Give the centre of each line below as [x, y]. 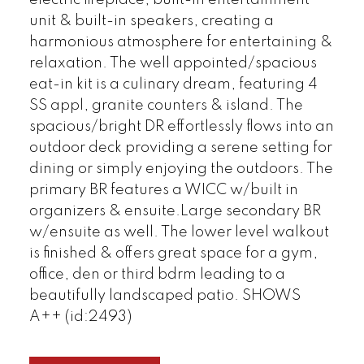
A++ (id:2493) [80, 317]
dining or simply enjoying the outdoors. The [181, 169]
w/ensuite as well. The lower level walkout [179, 233]
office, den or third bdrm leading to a [157, 275]
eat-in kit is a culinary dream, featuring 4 [173, 85]
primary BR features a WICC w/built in [163, 191]
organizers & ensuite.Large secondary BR [175, 212]
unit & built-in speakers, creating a [151, 22]
